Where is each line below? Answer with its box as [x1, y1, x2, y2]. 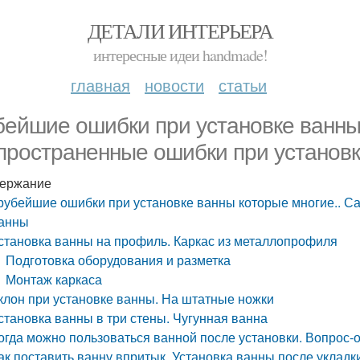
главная [71, 73, 130, 96]
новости [145, 73, 204, 96]
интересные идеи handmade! [92, 44, 268, 66]
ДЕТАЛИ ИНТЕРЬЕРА [87, 17, 273, 44]
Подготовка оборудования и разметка [6, 251, 231, 269]
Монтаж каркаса [6, 270, 103, 288]
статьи [219, 73, 267, 96]
